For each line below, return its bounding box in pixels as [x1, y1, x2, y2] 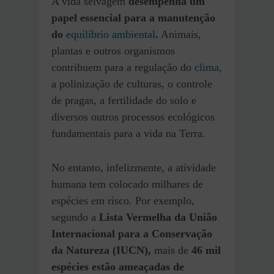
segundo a [51, 210, 96, 223]
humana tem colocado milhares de [51, 177, 203, 190]
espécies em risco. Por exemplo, [51, 194, 194, 207]
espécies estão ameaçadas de [51, 260, 184, 273]
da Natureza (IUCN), [51, 243, 151, 256]
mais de [151, 243, 188, 256]
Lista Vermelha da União [96, 210, 217, 223]
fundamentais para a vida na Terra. [51, 127, 206, 139]
